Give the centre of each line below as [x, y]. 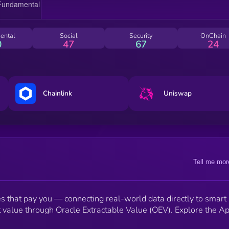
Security [141, 36]
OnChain [213, 36]
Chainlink [57, 94]
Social [68, 36]
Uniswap [178, 94]
